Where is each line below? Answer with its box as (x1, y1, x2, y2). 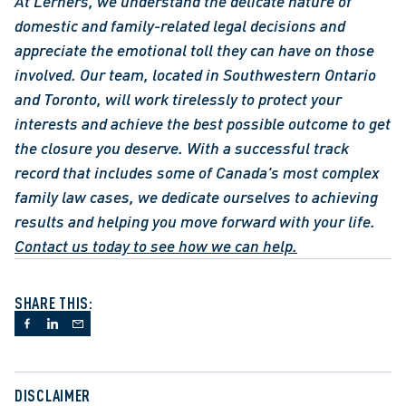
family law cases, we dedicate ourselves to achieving (14, 187, 378, 207)
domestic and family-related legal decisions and (14, 15, 345, 35)
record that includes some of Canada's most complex (14, 162, 380, 182)
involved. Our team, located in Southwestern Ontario (14, 64, 376, 84)
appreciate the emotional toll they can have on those (14, 40, 374, 60)
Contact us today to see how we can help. (14, 236, 297, 256)
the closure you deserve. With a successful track (14, 138, 349, 158)
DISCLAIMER (14, 386, 92, 404)
